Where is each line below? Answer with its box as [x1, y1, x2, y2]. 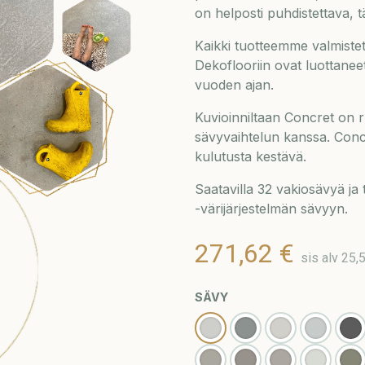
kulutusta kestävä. [195, 148, 306, 165]
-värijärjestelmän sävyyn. [195, 200, 348, 217]
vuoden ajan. [195, 77, 274, 93]
